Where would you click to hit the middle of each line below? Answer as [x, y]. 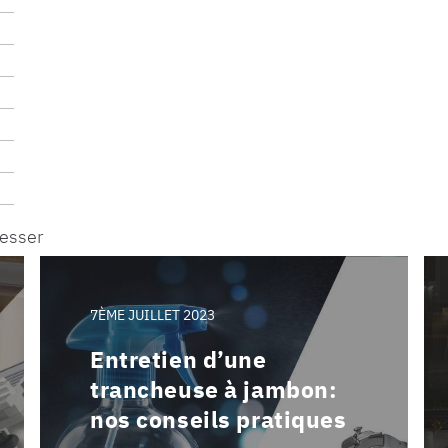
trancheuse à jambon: [214, 388]
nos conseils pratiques [218, 418]
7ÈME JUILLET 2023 [152, 314]
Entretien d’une [178, 358]
